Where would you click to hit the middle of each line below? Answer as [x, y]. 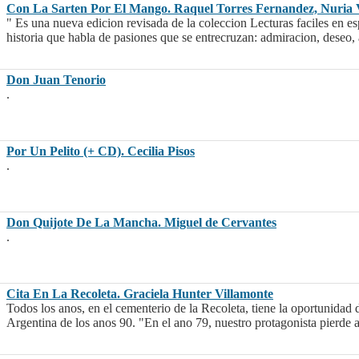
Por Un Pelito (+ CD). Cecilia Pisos [101, 151]
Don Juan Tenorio [56, 80]
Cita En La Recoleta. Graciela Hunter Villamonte [140, 294]
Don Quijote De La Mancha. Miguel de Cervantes [141, 223]
